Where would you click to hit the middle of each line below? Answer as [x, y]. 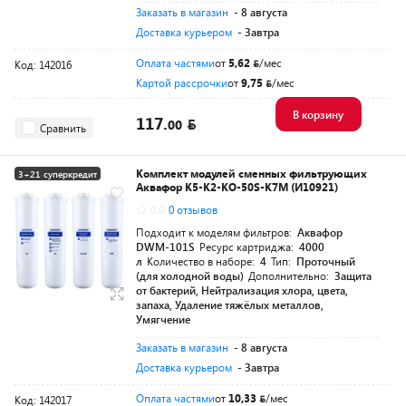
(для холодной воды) [190, 275]
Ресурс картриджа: [248, 246]
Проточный [326, 261]
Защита [353, 275]
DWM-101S [165, 246]
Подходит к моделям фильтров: [215, 232]
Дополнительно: [290, 275]
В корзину [318, 114]
